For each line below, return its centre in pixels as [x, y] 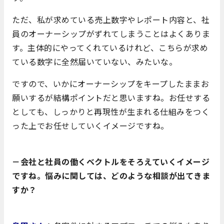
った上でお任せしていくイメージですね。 [90, 125]
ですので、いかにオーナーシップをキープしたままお [110, 83]
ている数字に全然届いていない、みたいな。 [94, 61]
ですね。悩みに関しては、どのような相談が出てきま [111, 175]
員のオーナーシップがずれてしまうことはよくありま [111, 33]
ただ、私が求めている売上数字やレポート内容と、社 [111, 19]
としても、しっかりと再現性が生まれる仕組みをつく [111, 111]
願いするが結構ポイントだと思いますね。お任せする [111, 97]
